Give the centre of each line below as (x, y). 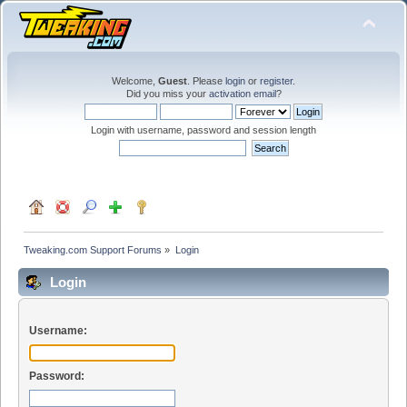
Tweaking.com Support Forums (93, 249)
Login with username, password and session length (203, 130)
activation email (242, 94)
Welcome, (135, 81)
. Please (206, 81)
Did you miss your (167, 94)
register (276, 81)
